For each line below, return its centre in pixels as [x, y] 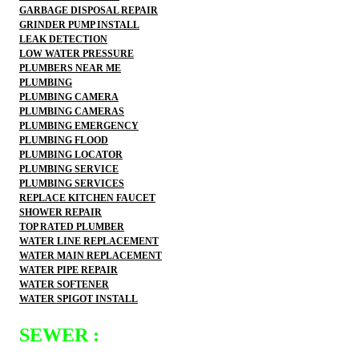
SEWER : [59, 335]
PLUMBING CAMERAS [72, 111]
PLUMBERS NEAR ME [70, 68]
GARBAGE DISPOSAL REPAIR [89, 10]
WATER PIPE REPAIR [69, 270]
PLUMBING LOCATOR [71, 154]
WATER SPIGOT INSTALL [79, 298]
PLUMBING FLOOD [64, 140]
